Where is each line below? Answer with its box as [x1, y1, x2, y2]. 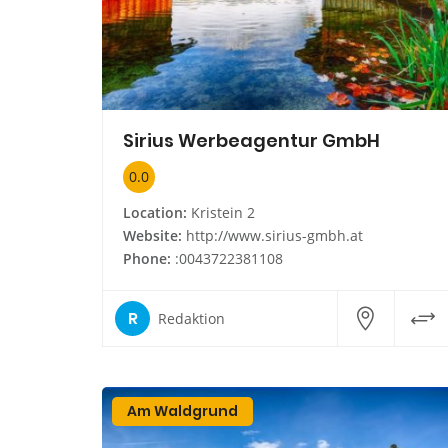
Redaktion [158, 308, 225, 328]
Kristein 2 [187, 203, 255, 223]
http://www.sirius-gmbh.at [186, 226, 363, 246]
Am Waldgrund [127, 401, 238, 422]
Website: [123, 226, 182, 246]
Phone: [123, 249, 171, 269]
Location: [123, 203, 187, 223]
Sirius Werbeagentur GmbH [123, 128, 380, 154]
